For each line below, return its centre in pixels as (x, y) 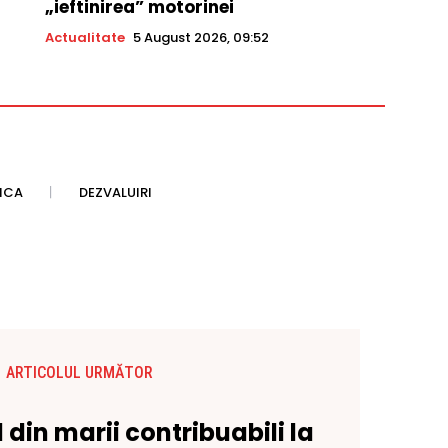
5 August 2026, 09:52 (200, 38)
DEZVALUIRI (115, 193)
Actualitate (84, 38)
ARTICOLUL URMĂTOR (80, 373)
